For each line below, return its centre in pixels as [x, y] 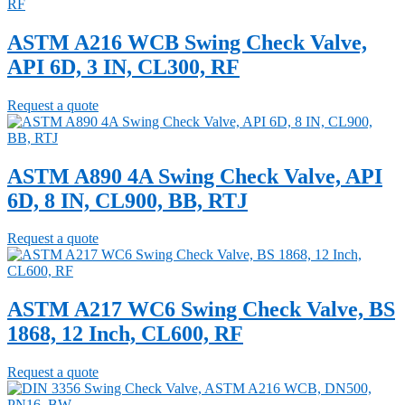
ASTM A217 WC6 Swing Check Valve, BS [201, 310]
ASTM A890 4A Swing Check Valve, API [195, 176]
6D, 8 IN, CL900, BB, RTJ [127, 200]
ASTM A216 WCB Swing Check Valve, [187, 42]
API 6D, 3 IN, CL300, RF [123, 66]
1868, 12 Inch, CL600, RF [125, 334]
